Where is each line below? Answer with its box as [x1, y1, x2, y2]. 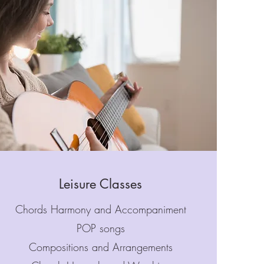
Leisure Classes [59, 176, 143, 192]
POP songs [76, 221, 125, 235]
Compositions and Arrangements [28, 240, 173, 254]
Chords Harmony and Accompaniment [15, 202, 186, 216]
